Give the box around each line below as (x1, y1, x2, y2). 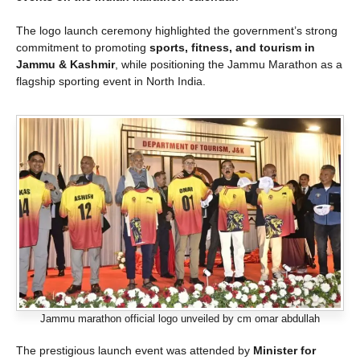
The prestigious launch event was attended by (16, 343, 253, 357)
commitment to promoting (16, 41, 149, 55)
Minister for (253, 343, 316, 357)
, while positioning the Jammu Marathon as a (115, 58, 342, 72)
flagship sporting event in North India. (16, 75, 206, 88)
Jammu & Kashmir (16, 58, 115, 72)
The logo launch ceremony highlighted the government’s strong (16, 24, 337, 38)
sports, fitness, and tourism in (149, 41, 315, 55)
